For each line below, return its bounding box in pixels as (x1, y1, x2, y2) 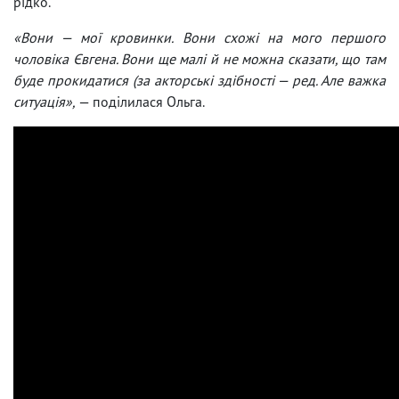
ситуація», (13, 92, 76, 110)
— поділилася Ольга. (76, 92, 205, 110)
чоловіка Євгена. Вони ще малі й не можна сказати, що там (13, 49, 386, 68)
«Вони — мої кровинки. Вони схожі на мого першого (13, 28, 386, 46)
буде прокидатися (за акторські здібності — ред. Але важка (13, 70, 386, 89)
